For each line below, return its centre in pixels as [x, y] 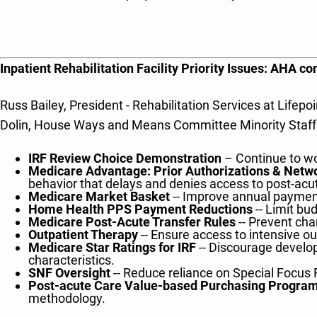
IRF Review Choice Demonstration [126, 158]
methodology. [67, 298]
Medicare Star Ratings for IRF [112, 247]
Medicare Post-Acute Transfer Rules [132, 222]
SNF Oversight [69, 273]
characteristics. [71, 260]
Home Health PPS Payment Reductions [142, 209]
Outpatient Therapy [83, 235]
